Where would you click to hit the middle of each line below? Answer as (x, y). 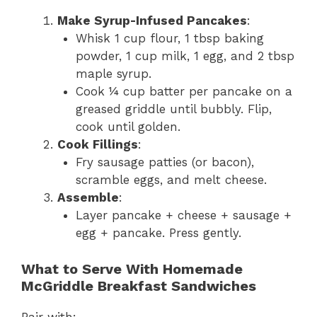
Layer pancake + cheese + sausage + (183, 215)
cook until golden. (128, 127)
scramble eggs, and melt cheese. (171, 180)
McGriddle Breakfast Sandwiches (139, 286)
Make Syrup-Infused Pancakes (152, 21)
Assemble (88, 198)
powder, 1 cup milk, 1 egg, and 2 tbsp (185, 56)
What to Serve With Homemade (132, 269)
